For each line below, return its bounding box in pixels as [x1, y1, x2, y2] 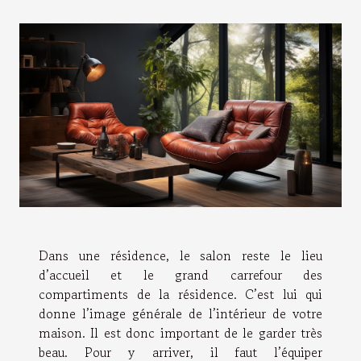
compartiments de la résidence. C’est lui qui [39, 284, 322, 305]
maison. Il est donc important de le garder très [39, 323, 322, 343]
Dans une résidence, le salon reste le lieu [39, 246, 322, 266]
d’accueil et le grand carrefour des [39, 265, 322, 285]
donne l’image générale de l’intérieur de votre [39, 304, 322, 324]
